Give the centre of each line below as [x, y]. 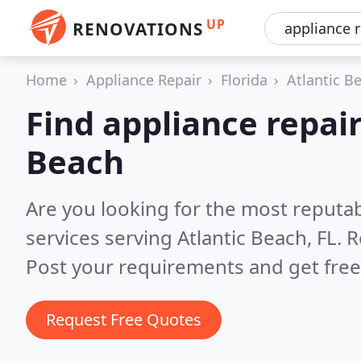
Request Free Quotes [124, 320]
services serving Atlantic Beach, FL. [186, 237]
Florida [244, 80]
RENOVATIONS [138, 29]
